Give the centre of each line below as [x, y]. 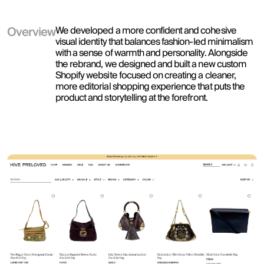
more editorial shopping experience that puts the [150, 87]
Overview [31, 32]
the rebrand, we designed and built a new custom [151, 64]
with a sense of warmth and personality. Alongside [151, 53]
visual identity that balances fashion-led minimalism [154, 42]
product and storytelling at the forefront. [132, 98]
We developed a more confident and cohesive [146, 31]
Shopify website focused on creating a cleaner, [146, 75]
